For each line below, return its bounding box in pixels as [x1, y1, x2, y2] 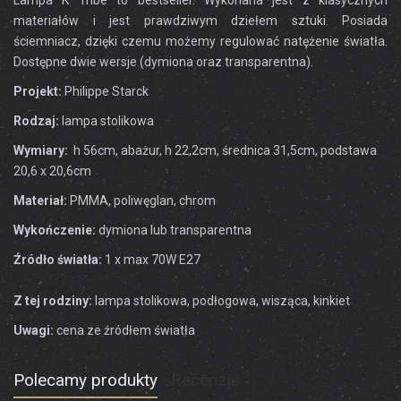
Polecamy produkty [13, 370, 158, 390]
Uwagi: [13, 323, 54, 337]
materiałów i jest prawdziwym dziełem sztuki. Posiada [13, 13, 388, 28]
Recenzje [170, 370, 240, 390]
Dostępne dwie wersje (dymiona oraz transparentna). [13, 55, 313, 69]
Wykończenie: [13, 223, 96, 237]
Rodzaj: [13, 114, 59, 128]
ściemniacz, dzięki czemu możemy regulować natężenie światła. [13, 34, 388, 48]
